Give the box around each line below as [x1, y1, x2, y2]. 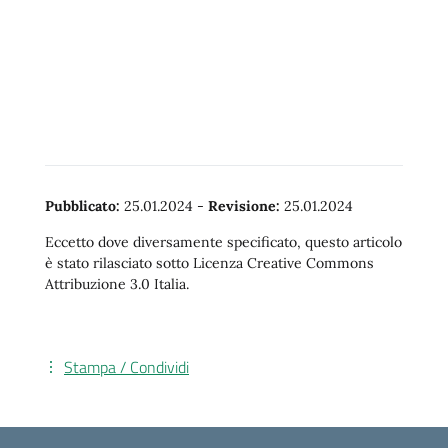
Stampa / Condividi [64, 355, 189, 379]
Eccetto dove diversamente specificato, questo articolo [45, 233, 402, 251]
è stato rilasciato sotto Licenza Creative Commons [45, 254, 374, 272]
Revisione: [208, 197, 280, 215]
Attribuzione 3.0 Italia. [45, 275, 189, 293]
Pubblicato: [45, 197, 120, 215]
